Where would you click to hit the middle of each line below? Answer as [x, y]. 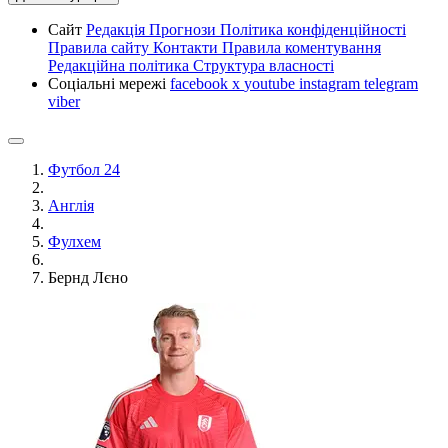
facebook [201, 83]
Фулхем [74, 241]
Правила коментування [301, 47]
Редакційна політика [120, 65]
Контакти [187, 47]
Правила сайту [100, 47]
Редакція [117, 29]
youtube [271, 83]
